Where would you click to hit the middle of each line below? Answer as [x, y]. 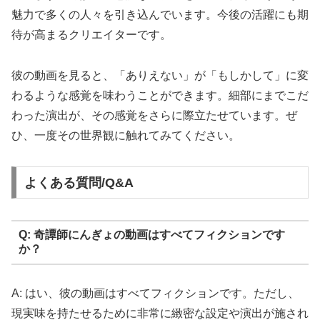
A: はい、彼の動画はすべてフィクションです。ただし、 [155, 293]
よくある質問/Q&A [79, 182]
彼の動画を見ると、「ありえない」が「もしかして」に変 [160, 76]
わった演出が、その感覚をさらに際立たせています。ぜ [154, 116]
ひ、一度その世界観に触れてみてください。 [126, 136]
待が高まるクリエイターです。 [91, 35]
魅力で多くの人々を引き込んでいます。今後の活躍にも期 [160, 15]
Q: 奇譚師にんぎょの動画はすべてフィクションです [151, 235]
